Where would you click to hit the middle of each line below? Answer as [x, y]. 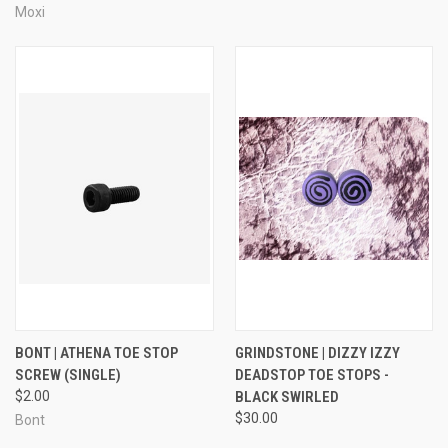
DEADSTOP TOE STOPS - [311, 374]
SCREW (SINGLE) [68, 374]
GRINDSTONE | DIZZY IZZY [317, 352]
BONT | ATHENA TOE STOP [96, 352]
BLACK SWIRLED [286, 396]
